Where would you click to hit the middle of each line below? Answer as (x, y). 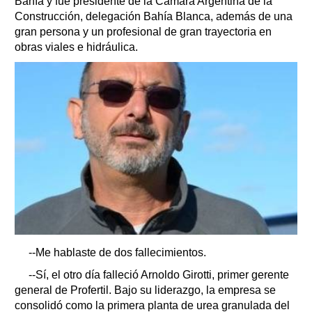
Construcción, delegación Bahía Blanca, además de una (154, 17)
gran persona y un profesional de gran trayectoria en (143, 32)
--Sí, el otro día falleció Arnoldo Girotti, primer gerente (159, 275)
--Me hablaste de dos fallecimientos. (117, 253)
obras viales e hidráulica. (76, 47)
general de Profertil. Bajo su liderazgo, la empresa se (145, 290)
